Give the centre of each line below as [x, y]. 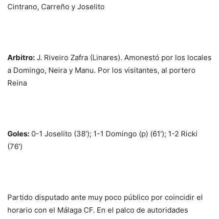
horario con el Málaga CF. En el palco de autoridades [98, 210]
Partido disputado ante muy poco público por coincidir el [105, 197]
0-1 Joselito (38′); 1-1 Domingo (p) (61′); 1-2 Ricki [113, 134]
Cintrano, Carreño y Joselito [56, 7]
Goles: [18, 134]
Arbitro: [21, 58]
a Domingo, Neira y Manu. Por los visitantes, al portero [101, 70]
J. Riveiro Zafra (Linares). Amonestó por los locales [123, 58]
